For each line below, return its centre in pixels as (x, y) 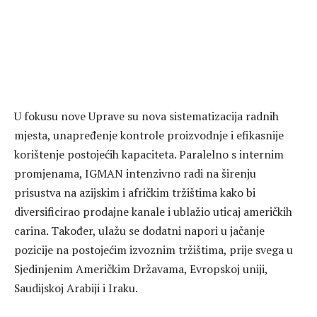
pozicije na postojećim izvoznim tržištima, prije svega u (154, 249)
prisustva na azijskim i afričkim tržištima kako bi (135, 192)
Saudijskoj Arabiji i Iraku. (76, 288)
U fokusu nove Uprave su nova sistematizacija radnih (146, 116)
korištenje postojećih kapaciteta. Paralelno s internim (149, 154)
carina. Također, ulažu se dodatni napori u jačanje (139, 230)
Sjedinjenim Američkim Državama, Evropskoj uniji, (141, 269)
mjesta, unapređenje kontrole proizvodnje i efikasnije (149, 135)
